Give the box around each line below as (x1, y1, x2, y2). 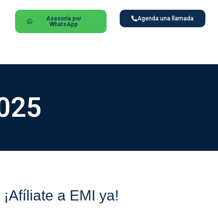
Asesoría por (46, 15, 82, 22)
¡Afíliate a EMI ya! (4, 187, 119, 203)
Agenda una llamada (137, 15, 194, 22)
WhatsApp (50, 21, 78, 28)
